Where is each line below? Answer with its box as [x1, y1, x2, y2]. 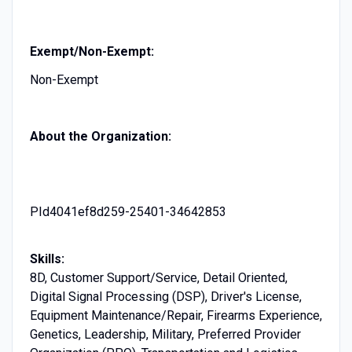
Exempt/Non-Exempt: [29, 43, 154, 59]
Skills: [29, 251, 64, 266]
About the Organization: [29, 128, 171, 144]
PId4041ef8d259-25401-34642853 [29, 203, 226, 219]
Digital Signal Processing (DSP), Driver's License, [29, 288, 302, 304]
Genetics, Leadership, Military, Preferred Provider [29, 326, 301, 342]
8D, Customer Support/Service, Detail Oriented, [29, 269, 288, 285]
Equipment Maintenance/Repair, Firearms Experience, [29, 307, 322, 323]
